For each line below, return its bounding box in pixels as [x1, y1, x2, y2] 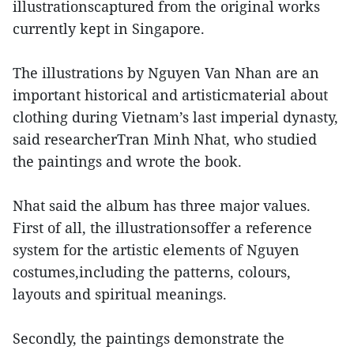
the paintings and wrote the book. [13, 152, 242, 171]
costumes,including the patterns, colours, [13, 262, 291, 281]
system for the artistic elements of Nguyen [13, 240, 299, 259]
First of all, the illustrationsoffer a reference [13, 218, 312, 237]
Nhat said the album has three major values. [13, 196, 311, 215]
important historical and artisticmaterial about [13, 85, 328, 104]
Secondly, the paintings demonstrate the [13, 329, 284, 348]
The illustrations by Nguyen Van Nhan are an [13, 63, 319, 82]
